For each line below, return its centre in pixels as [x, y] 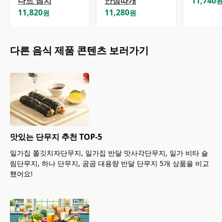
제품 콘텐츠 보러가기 [100, 50]
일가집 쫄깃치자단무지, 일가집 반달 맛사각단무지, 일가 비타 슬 [109, 153]
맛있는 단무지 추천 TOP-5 [56, 137]
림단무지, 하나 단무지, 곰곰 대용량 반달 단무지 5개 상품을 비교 [110, 164]
